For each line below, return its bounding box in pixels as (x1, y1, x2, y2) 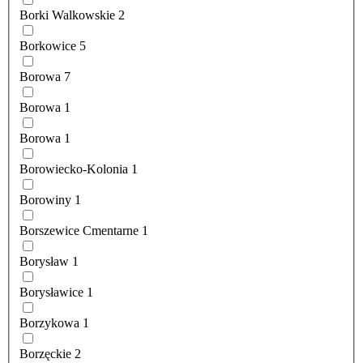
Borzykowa (19, 316, 79, 331)
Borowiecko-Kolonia (19, 162, 128, 177)
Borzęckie (19, 347, 71, 361)
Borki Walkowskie (19, 8, 115, 23)
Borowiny (19, 193, 71, 207)
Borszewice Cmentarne (19, 224, 139, 238)
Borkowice (19, 39, 76, 53)
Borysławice (19, 285, 83, 300)
